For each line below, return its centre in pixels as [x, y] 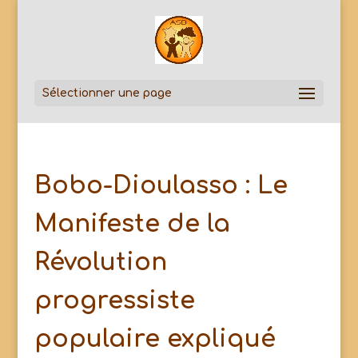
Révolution [100, 263]
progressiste [114, 301]
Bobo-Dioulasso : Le [161, 186]
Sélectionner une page [107, 93]
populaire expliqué [155, 339]
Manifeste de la [132, 224]
